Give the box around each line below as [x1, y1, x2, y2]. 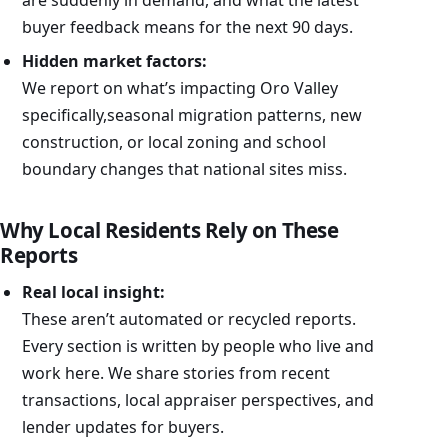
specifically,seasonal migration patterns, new [21, 104, 362, 127]
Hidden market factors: [21, 50, 207, 73]
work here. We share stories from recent [21, 362, 330, 385]
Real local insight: [21, 281, 165, 304]
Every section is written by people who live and [21, 335, 374, 358]
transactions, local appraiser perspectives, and [21, 389, 374, 412]
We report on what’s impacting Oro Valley [21, 77, 338, 100]
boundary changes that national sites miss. [21, 158, 347, 181]
